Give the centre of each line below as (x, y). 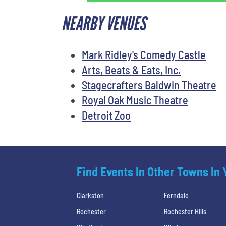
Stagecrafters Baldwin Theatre (149, 84)
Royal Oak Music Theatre (135, 100)
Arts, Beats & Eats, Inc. (131, 69)
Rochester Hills (185, 211)
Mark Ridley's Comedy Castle (144, 54)
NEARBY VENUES (104, 24)
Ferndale (177, 195)
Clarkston (90, 195)
